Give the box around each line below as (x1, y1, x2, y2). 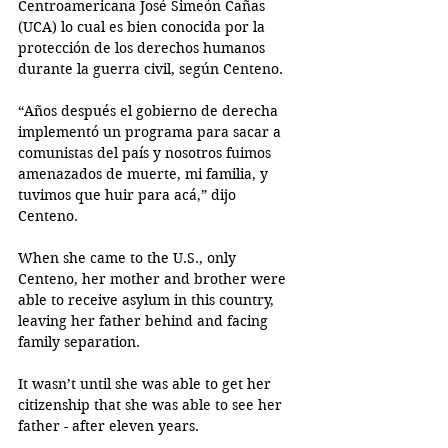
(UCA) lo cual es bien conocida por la (18, 17, 269, 36)
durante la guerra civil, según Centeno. (18, 59, 287, 78)
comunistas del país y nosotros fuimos (18, 143, 275, 162)
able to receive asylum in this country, (18, 290, 278, 309)
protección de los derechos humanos (18, 38, 269, 57)
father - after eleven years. (18, 416, 203, 435)
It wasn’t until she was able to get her (18, 374, 275, 393)
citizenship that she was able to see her (18, 395, 286, 414)
